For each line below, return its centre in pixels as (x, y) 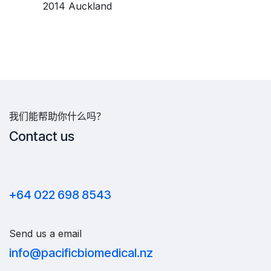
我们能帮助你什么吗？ (57, 116)
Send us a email (45, 234)
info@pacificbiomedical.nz (81, 253)
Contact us (43, 136)
